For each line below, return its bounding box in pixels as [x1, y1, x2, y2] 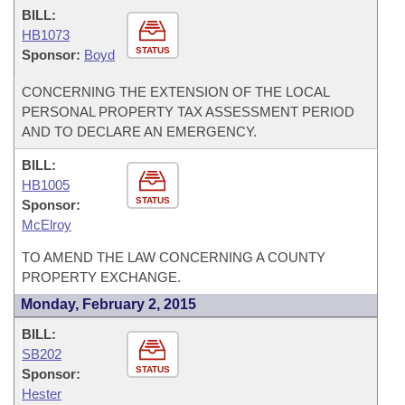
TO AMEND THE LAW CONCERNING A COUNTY [22, 250, 325, 265]
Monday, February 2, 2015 [21, 297, 196, 312]
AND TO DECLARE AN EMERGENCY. [22, 124, 257, 139]
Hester [22, 386, 61, 401]
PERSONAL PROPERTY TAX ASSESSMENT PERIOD [22, 104, 354, 119]
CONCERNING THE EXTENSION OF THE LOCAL [22, 84, 330, 99]
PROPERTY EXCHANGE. [22, 269, 181, 285]
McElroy [22, 217, 71, 232]
